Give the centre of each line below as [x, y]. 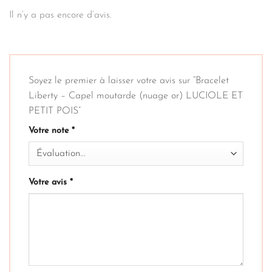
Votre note [50, 131]
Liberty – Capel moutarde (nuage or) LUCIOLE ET [136, 96]
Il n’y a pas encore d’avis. [60, 15]
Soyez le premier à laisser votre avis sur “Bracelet [129, 81]
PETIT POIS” [56, 111]
